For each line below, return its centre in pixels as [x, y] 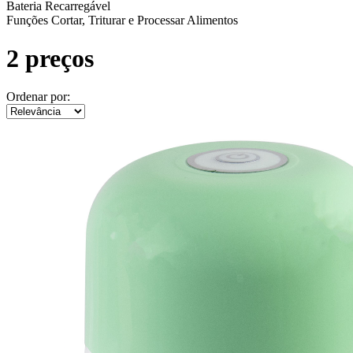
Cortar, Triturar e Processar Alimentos [145, 20]
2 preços [50, 58]
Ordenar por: [38, 97]
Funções [27, 20]
